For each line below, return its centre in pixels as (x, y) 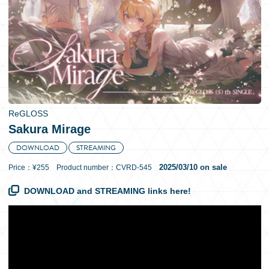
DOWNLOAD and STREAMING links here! (107, 191)
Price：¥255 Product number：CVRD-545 (83, 168)
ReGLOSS (28, 113)
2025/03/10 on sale (193, 167)
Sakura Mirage (49, 129)
